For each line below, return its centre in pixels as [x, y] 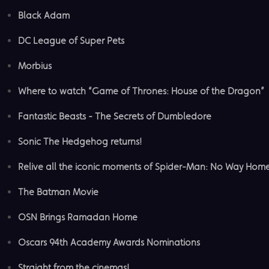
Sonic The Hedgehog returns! [80, 141]
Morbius [35, 65]
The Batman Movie [58, 192]
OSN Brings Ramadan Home [78, 217]
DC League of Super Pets [71, 40]
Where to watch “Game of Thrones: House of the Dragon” [141, 91]
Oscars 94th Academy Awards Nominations [109, 242]
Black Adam [44, 15]
